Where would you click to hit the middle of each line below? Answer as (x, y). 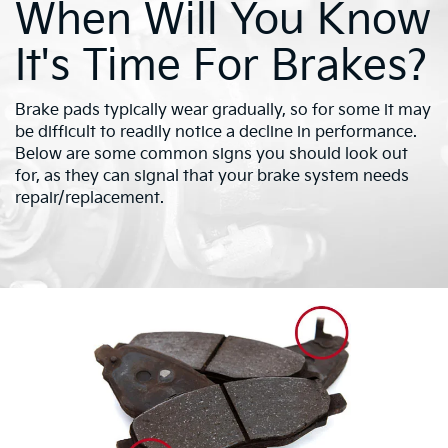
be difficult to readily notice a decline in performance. (216, 132)
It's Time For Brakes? (221, 66)
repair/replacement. (89, 198)
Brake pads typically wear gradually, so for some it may (223, 110)
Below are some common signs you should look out (211, 154)
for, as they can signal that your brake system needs (212, 176)
